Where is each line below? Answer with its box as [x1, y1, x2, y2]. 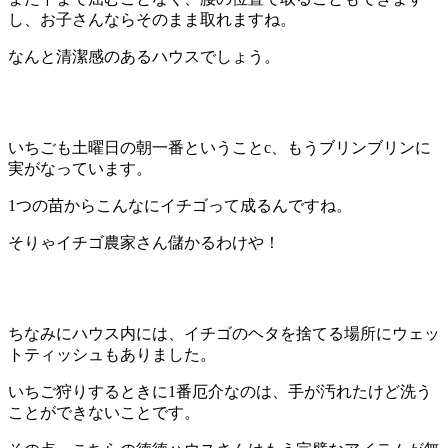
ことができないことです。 [8, 404, 200, 422]
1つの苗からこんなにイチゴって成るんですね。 [8, 197, 352, 215]
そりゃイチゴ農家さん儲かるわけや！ [8, 234, 280, 252]
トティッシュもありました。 [8, 346, 216, 364]
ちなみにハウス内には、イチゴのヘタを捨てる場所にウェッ [8, 325, 440, 343]
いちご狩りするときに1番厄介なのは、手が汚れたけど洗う [8, 383, 432, 401]
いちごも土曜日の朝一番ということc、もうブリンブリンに [8, 139, 431, 157]
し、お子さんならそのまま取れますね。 [8, 11, 296, 29]
